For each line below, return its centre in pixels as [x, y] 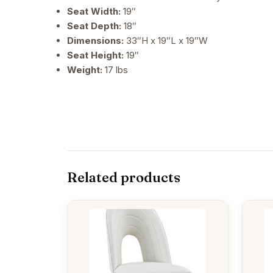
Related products [124, 178]
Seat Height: [95, 55]
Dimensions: [95, 41]
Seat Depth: [94, 26]
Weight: [85, 70]
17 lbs [115, 70]
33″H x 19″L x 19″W [166, 41]
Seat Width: [94, 12]
